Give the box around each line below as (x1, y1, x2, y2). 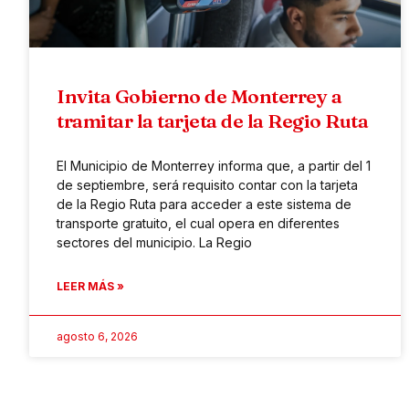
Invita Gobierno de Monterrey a (57, 83, 341, 108)
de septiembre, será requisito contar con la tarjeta (57, 176, 358, 193)
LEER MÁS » (57, 278, 124, 293)
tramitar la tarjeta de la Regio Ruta (57, 108, 368, 132)
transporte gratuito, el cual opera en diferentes (57, 215, 340, 231)
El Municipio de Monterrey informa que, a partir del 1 (57, 157, 371, 173)
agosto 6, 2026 (57, 329, 138, 343)
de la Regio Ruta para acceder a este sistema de (57, 195, 351, 212)
